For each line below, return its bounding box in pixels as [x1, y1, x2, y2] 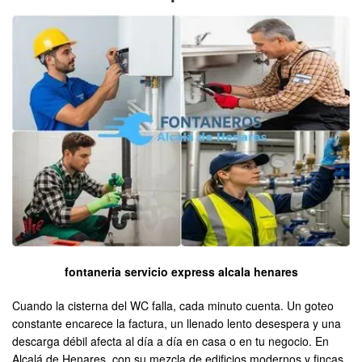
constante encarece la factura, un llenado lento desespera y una [12, 315, 341, 332]
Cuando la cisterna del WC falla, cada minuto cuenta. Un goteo [12, 297, 334, 314]
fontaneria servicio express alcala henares [64, 263, 298, 280]
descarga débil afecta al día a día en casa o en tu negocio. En [12, 333, 329, 350]
